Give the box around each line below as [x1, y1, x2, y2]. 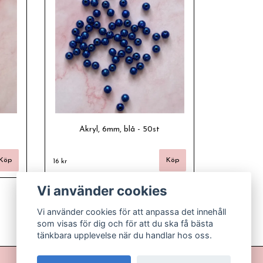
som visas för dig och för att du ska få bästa [37, 218, 214, 229]
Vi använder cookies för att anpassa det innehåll [37, 207, 227, 217]
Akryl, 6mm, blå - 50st [79, 125, 160, 134]
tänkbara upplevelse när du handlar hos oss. [37, 230, 213, 241]
